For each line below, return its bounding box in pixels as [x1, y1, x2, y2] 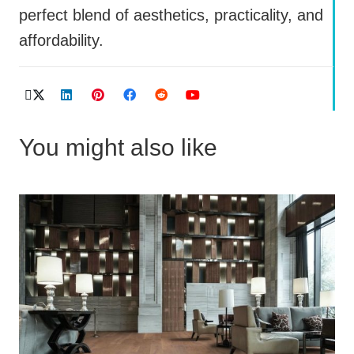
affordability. [19, 32, 104, 50]
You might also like [19, 134, 217, 161]
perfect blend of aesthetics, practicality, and [19, 6, 323, 24]
